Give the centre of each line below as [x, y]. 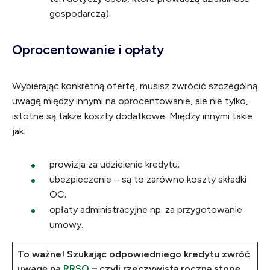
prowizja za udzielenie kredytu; [115, 164]
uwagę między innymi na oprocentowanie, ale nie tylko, [130, 101]
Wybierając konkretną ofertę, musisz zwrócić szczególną [135, 86]
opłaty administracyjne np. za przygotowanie [146, 209]
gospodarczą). [80, 14]
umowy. [66, 224]
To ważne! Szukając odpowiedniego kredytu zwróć [134, 254]
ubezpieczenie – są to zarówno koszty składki [148, 179]
